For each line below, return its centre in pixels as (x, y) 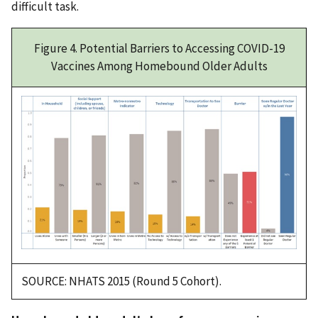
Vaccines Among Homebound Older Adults (159, 66)
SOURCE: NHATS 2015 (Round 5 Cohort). (121, 281)
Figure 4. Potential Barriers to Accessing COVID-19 (159, 48)
